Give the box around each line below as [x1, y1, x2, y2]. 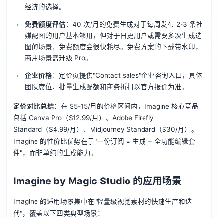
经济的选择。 [24, 3, 66, 11]
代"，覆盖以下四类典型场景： [13, 209, 104, 217]
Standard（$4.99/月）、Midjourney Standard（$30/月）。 [13, 125, 198, 133]
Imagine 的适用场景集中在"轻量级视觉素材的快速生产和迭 [13, 197, 192, 205]
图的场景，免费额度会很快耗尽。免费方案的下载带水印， [24, 43, 202, 51]
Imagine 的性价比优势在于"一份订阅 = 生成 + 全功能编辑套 [13, 137, 195, 145]
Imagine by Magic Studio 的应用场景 [13, 175, 182, 187]
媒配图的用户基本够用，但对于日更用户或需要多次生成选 [24, 32, 202, 40]
